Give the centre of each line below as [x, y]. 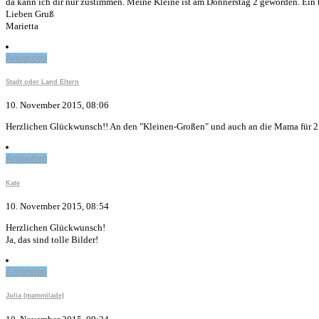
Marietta [22, 26]
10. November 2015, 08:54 [57, 206]
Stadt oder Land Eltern [42, 82]
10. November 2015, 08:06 [57, 105]
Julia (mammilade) [35, 296]
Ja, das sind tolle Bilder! [52, 239]
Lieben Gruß [30, 14]
